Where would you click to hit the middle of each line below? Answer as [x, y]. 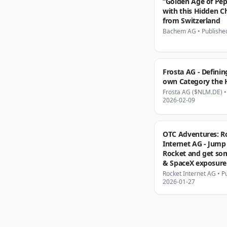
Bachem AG [179, 31]
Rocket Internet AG [189, 174]
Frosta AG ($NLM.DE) [193, 92]
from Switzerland [192, 21]
